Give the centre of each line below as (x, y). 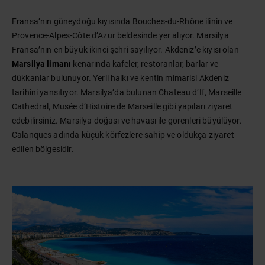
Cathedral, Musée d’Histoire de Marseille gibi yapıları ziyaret (122, 106)
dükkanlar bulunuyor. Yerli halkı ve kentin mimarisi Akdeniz (120, 78)
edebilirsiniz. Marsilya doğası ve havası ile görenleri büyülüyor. (127, 121)
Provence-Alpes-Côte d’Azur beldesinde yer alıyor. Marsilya (120, 35)
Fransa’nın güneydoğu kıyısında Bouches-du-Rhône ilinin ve (122, 21)
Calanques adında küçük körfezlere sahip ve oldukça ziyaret (123, 135)
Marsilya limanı (42, 64)
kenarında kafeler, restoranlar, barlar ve (145, 64)
